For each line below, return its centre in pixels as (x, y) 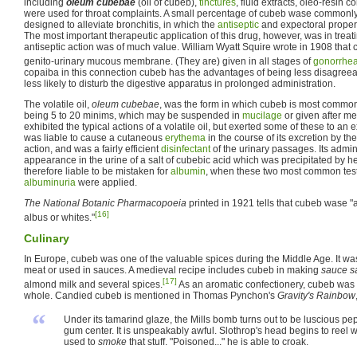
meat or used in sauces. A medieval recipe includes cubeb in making (173, 270)
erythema (185, 137)
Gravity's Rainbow (316, 295)
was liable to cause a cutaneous (94, 137)
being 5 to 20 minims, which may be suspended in (133, 115)
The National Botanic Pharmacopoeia (105, 203)
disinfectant (186, 149)
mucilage (262, 115)
